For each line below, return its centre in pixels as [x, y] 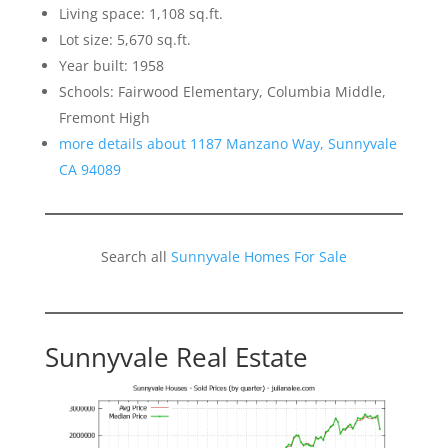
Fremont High [104, 118]
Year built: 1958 [111, 66]
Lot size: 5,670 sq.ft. [124, 40]
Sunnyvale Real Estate [176, 357]
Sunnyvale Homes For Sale [258, 257]
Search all [135, 257]
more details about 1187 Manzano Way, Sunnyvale [227, 144]
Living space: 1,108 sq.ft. [140, 14]
